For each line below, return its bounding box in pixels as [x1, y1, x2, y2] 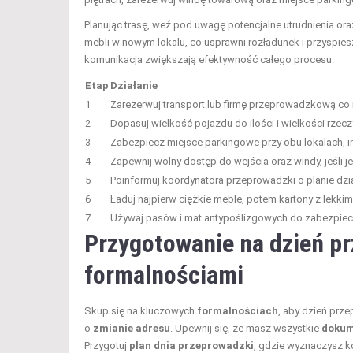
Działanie [110, 80, 158, 92]
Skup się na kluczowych [84, 305, 197, 318]
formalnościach [197, 305, 278, 318]
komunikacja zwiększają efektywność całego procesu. [84, 54, 334, 66]
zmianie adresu [93, 322, 170, 335]
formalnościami [84, 260, 243, 291]
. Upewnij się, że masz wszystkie [170, 322, 321, 335]
